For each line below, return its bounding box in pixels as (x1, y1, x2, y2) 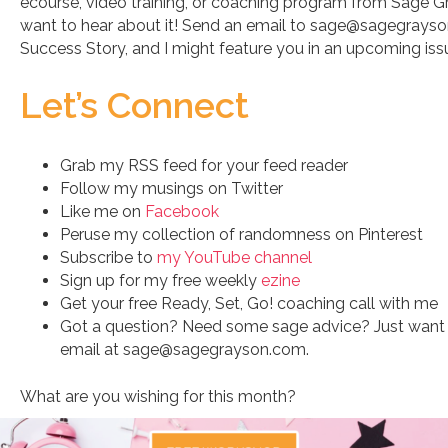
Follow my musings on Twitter (60, 179, 283, 198)
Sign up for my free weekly (60, 271, 261, 290)
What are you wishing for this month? (20, 387, 296, 406)
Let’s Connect (20, 84, 249, 126)
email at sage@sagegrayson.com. (60, 340, 309, 359)
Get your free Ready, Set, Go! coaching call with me (60, 294, 438, 313)
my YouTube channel (157, 248, 312, 267)
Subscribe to (60, 248, 157, 267)
